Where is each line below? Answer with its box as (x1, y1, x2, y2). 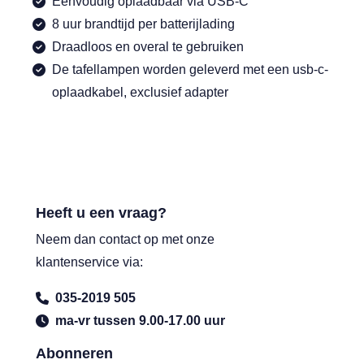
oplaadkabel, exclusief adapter (52, 85, 228, 99)
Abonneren (36, 345, 113, 362)
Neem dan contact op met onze (36, 232, 214, 246)
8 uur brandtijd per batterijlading (52, 17, 235, 31)
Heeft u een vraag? (36, 205, 167, 221)
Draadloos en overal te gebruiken (52, 40, 244, 54)
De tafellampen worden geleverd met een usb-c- (52, 63, 328, 76)
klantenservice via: (36, 255, 143, 269)
